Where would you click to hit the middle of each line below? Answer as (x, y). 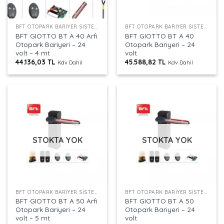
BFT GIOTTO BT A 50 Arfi (57, 201)
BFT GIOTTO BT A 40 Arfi (57, 35)
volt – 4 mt (33, 52)
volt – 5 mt (33, 218)
